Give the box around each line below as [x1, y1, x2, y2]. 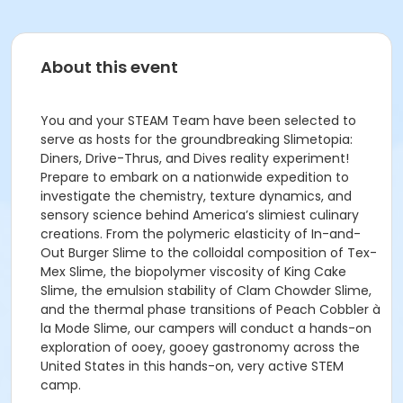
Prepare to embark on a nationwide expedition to [40, 168, 349, 186]
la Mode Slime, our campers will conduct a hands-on [40, 319, 372, 337]
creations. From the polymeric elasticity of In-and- [40, 225, 361, 243]
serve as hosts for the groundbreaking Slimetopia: [40, 130, 353, 148]
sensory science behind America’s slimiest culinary [40, 206, 359, 224]
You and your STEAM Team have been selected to [40, 112, 356, 130]
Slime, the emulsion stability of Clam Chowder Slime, [40, 282, 372, 300]
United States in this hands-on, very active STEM [40, 357, 344, 375]
